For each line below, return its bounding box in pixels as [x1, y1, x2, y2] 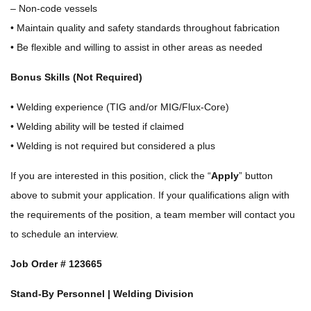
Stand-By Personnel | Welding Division [10, 288, 194, 299]
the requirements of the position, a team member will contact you [10, 209, 295, 220]
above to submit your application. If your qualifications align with [10, 190, 289, 201]
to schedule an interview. [10, 228, 119, 239]
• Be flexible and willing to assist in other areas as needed [10, 42, 262, 53]
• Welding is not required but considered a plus [10, 140, 215, 151]
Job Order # [10, 258, 66, 269]
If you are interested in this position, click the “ [10, 170, 211, 181]
